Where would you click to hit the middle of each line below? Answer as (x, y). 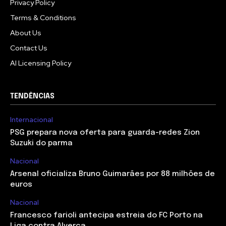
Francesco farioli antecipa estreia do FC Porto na (106, 216)
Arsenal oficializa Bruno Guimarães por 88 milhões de (112, 174)
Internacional (32, 120)
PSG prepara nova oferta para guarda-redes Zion (105, 133)
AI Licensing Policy (41, 63)
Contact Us (29, 48)
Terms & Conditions (43, 18)
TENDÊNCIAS (32, 97)
